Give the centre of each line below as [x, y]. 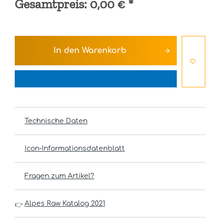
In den [67, 51]
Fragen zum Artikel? [59, 176]
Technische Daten [56, 121]
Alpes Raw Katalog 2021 [65, 204]
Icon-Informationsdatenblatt [75, 149]
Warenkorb [104, 51]
